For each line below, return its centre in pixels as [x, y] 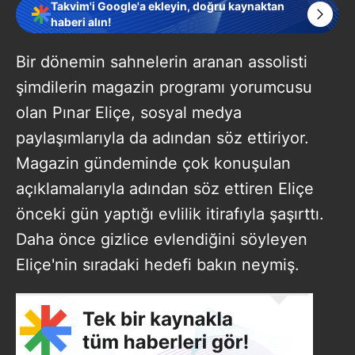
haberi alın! [81, 21]
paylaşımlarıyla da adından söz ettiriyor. [162, 137]
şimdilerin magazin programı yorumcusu [164, 87]
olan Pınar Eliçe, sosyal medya [129, 112]
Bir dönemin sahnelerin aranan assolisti [162, 61]
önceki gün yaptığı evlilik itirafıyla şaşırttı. [170, 214]
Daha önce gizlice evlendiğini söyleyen [162, 239]
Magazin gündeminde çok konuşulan [153, 163]
